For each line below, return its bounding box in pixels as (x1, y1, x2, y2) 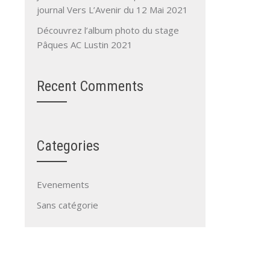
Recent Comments (37, 77, 143, 95)
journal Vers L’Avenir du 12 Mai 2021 (37, 3, 188, 16)
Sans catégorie (37, 198, 98, 211)
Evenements (37, 178, 89, 190)
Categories (37, 137, 99, 154)
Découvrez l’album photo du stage (37, 24, 179, 36)
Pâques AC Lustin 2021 (37, 38, 133, 51)
